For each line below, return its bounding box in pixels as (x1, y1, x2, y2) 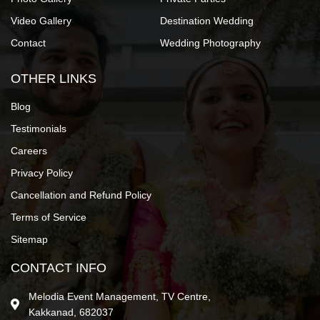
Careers (11, 145, 47, 157)
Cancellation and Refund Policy (11, 189, 151, 201)
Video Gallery (11, 15, 71, 27)
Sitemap (11, 234, 48, 246)
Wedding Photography (160, 37, 261, 49)
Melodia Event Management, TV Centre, (29, 291, 211, 303)
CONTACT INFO (11, 261, 106, 276)
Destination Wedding (160, 15, 254, 27)
